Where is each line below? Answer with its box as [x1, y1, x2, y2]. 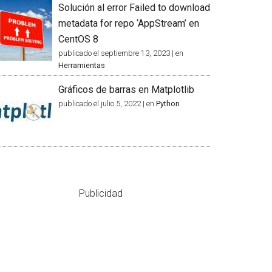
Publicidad [79, 188, 123, 199]
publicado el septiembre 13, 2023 [58, 49, 170, 58]
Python [156, 99, 180, 108]
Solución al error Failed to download [58, 2, 210, 13]
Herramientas [58, 61, 105, 70]
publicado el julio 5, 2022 [58, 99, 141, 108]
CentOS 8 [58, 33, 98, 45]
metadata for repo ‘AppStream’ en [58, 18, 199, 29]
